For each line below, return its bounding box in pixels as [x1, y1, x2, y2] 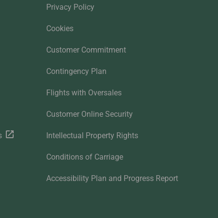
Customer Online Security [46, 109, 133, 119]
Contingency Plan [46, 67, 107, 76]
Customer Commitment [46, 45, 126, 55]
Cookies [46, 24, 73, 34]
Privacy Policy [46, 2, 94, 12]
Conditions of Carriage [46, 152, 123, 162]
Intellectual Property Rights [46, 131, 138, 141]
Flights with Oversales [46, 88, 122, 98]
